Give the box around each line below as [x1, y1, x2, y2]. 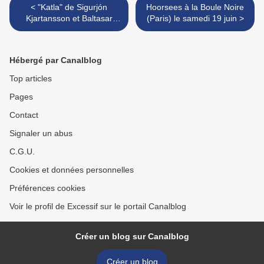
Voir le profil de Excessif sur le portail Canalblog [9, 202, 186, 212]
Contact [9, 110, 38, 120]
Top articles [9, 74, 52, 84]
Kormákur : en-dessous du [19, 25, 118, 35]
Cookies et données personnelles [9, 165, 134, 175]
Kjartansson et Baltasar [25, 14, 113, 24]
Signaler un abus [9, 128, 72, 138]
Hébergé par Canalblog [9, 55, 102, 65]
